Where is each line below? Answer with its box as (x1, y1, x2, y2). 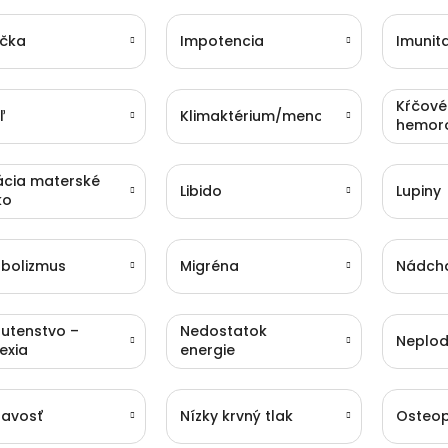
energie (179, 340, 235, 361)
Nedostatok (179, 321, 267, 342)
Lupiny (395, 180, 441, 201)
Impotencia (179, 30, 264, 51)
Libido (179, 180, 222, 201)
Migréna (179, 255, 239, 276)
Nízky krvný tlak (179, 405, 293, 426)
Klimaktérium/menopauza (179, 105, 370, 126)
